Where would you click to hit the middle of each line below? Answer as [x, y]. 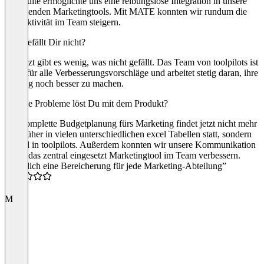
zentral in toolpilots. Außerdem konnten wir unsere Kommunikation [130, 144]
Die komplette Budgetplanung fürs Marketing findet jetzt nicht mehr [131, 123]
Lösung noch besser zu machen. [64, 83]
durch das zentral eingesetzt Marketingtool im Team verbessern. [123, 155]
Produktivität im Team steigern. [63, 22]
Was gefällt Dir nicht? [45, 42]
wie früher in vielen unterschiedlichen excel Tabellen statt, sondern [128, 134]
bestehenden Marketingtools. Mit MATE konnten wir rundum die [126, 11]
